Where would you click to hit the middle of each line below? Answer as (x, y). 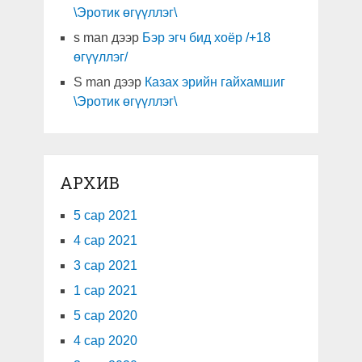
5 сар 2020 (105, 316)
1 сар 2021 (105, 291)
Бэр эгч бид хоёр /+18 (206, 38)
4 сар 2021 (105, 241)
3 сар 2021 (105, 266)
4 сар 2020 (105, 341)
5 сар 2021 (105, 216)
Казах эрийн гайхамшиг (215, 82)
